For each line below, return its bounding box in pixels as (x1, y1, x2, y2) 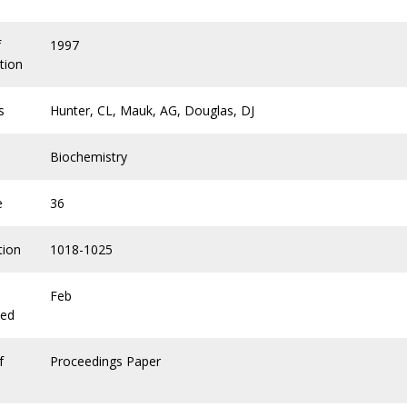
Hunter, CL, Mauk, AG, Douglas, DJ (50, 102, 254, 119)
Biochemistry (50, 148, 127, 165)
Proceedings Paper (50, 352, 161, 370)
